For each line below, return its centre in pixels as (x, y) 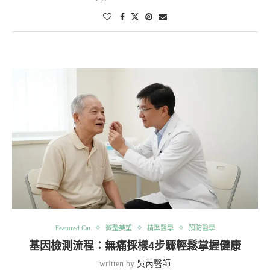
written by (118, 263)
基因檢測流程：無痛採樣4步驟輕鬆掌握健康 (135, 246)
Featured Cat (73, 228)
